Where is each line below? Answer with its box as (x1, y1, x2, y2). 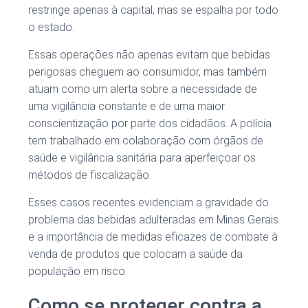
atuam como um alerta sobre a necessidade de (28, 82, 257, 96)
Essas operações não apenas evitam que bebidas (28, 48, 270, 62)
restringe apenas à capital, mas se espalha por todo (28, 3, 278, 17)
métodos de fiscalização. (28, 168, 151, 182)
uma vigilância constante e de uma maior (28, 100, 225, 113)
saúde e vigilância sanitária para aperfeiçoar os (28, 151, 256, 165)
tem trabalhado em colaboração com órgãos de (28, 134, 263, 148)
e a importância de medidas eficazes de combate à (28, 230, 278, 244)
